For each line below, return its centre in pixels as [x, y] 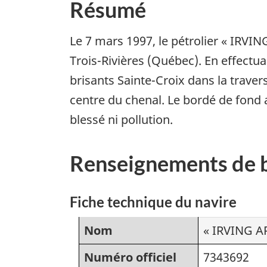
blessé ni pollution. [121, 120]
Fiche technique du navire [153, 202]
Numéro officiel [130, 257]
